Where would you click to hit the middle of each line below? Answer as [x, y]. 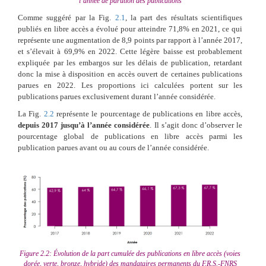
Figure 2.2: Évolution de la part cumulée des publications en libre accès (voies [130, 254]
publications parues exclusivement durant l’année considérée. [117, 97]
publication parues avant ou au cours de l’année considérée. [113, 148]
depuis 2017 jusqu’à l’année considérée [84, 125]
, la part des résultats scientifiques [183, 18]
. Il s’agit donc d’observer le [196, 125]
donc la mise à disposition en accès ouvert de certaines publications [130, 74]
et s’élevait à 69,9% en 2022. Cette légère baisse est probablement [130, 52]
